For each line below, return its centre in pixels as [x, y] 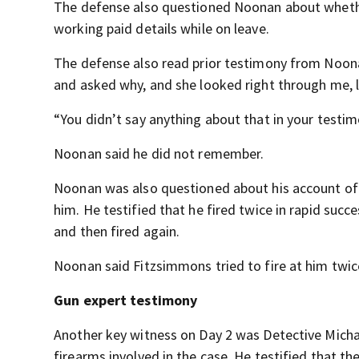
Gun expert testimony [126, 300]
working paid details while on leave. [161, 28]
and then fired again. [117, 231]
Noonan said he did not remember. [159, 153]
